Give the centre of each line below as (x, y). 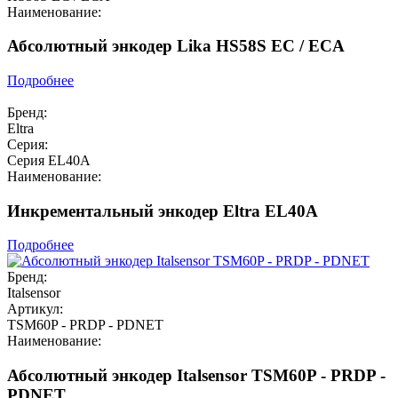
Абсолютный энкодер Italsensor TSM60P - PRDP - (196, 376)
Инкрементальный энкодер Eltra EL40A (163, 211)
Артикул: (35, 309)
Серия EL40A (49, 160)
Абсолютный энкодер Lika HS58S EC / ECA (176, 46)
